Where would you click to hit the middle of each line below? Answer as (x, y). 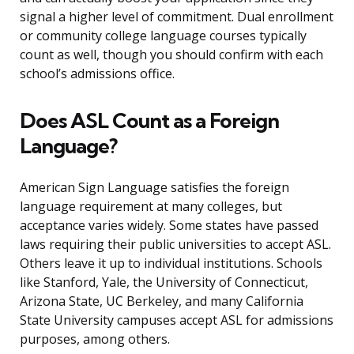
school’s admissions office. (97, 74)
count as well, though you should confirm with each (171, 55)
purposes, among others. (95, 339)
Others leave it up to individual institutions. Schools (171, 264)
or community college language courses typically (163, 36)
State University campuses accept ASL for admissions (177, 320)
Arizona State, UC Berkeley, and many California (162, 301)
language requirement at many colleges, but (151, 207)
